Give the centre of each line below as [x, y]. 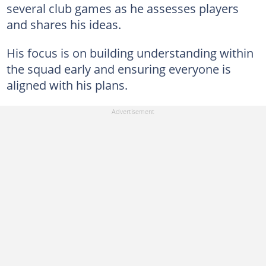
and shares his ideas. [64, 24]
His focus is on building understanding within [130, 53]
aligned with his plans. [67, 85]
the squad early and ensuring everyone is [118, 69]
